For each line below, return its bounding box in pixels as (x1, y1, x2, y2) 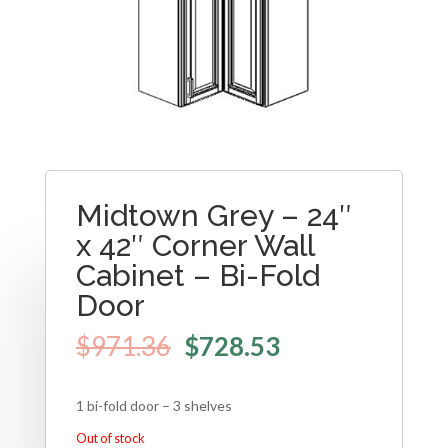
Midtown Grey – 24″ (75, 198, 352, 234)
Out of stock (75, 429, 145, 446)
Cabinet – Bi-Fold (75, 258, 320, 294)
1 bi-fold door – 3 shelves (75, 396, 232, 414)
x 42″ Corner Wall (75, 228, 314, 264)
